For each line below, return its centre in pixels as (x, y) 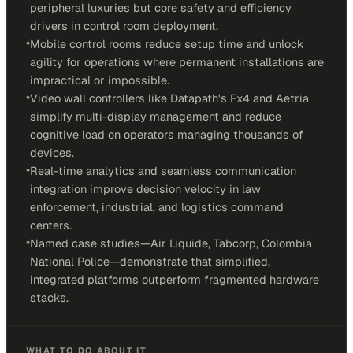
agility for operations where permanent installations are (177, 62)
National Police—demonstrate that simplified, (150, 261)
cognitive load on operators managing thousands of (167, 134)
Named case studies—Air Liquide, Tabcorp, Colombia (171, 243)
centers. (51, 225)
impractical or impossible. (100, 80)
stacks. (49, 297)
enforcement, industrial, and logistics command (157, 207)
